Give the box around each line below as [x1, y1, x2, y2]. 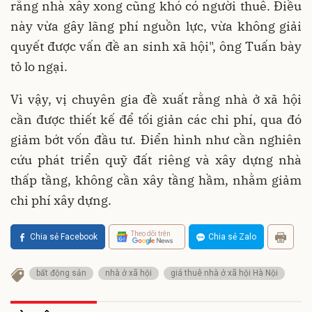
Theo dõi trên [131, 229, 171, 237]
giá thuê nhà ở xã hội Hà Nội [171, 268, 278, 279]
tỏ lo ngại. [10, 58, 68, 75]
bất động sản [36, 268, 86, 279]
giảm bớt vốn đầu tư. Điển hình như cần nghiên [10, 132, 302, 148]
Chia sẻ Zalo [208, 232, 256, 242]
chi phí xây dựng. [10, 192, 111, 209]
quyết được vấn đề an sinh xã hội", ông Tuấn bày [10, 38, 302, 55]
